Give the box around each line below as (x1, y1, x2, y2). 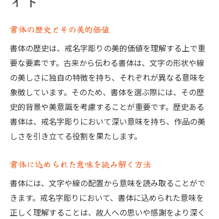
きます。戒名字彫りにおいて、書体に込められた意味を (10, 192, 204, 203)
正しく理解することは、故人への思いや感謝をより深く (10, 206, 205, 218)
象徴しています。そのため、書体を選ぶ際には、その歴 (10, 86, 204, 98)
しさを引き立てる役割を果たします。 (10, 130, 142, 142)
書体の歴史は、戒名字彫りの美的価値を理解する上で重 (10, 42, 205, 54)
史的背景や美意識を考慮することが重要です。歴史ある (10, 101, 204, 112)
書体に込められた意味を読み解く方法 (10, 158, 151, 170)
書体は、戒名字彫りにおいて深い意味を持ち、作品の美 (10, 115, 205, 127)
